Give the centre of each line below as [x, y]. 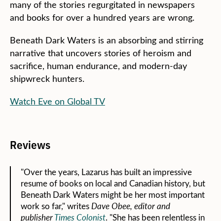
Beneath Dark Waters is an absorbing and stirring [107, 40]
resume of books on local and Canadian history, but [113, 184]
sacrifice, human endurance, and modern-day [98, 66]
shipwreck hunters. [47, 79]
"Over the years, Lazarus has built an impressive [106, 172]
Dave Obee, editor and [131, 206]
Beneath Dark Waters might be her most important [113, 195]
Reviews [30, 144]
